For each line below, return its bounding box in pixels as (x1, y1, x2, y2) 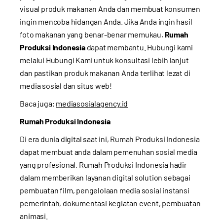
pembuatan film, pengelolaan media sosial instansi (20, 185, 189, 195)
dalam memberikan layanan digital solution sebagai (20, 172, 190, 182)
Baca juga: (20, 98, 56, 108)
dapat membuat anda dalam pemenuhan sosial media (20, 147, 197, 156)
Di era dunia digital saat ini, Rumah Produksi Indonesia (20, 134, 200, 144)
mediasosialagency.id (56, 98, 128, 108)
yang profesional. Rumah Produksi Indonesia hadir (20, 159, 187, 169)
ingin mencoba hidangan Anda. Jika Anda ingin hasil (20, 16, 192, 26)
